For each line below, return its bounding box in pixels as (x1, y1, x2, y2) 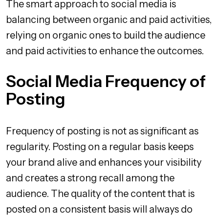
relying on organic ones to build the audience (6, 29, 205, 41)
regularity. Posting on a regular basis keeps (6, 140, 194, 153)
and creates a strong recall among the (6, 172, 175, 184)
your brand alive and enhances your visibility (6, 156, 201, 168)
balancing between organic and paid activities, (6, 13, 212, 25)
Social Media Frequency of (6, 71, 206, 91)
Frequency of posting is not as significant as (6, 125, 198, 137)
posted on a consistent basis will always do (6, 203, 193, 215)
